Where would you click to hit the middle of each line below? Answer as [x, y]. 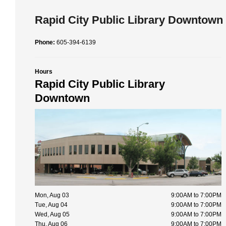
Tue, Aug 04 [51, 205]
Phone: [46, 42]
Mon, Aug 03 [52, 195]
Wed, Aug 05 [52, 215]
